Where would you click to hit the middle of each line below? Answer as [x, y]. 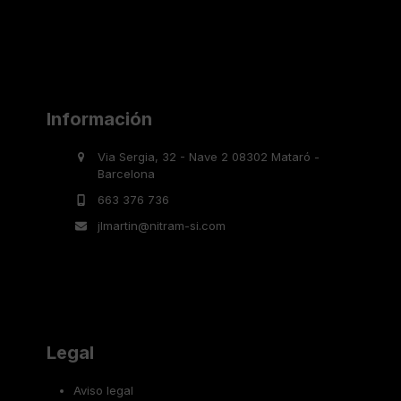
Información [100, 119]
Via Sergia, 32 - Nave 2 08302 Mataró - [208, 157]
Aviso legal [104, 391]
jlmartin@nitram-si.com [161, 226]
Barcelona [126, 174]
